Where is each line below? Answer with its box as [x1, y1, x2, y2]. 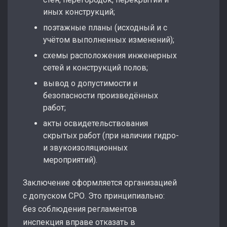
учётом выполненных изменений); [43, 34, 174, 45]
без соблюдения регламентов [23, 204, 137, 214]
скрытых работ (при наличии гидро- [43, 130, 179, 140]
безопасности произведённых [43, 90, 158, 100]
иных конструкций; [43, 7, 115, 17]
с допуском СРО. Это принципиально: [23, 191, 165, 201]
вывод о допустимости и [43, 78, 137, 88]
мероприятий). [43, 155, 97, 165]
